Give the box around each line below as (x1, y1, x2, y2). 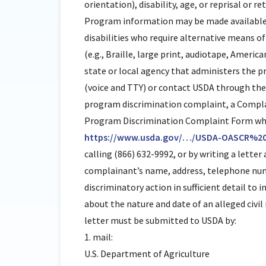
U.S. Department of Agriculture (84, 248, 210, 259)
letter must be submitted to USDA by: (84, 214, 236, 226)
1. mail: (84, 231, 113, 243)
